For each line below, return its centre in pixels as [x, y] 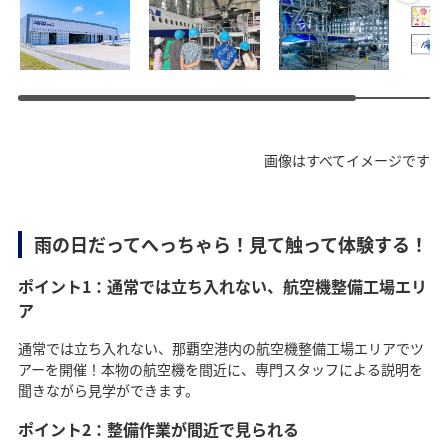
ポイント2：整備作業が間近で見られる [158, 429]
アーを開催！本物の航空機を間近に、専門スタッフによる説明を [220, 369]
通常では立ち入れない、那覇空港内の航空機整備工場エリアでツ [220, 348]
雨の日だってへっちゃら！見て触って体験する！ [230, 244]
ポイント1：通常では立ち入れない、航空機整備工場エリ [222, 286]
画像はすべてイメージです [347, 160]
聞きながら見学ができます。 [108, 390]
